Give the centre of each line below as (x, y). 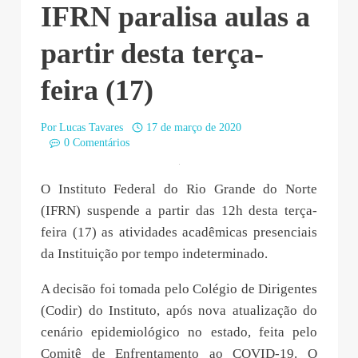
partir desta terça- (152, 54)
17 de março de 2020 (193, 128)
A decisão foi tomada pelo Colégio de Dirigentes (179, 332)
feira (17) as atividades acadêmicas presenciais (179, 275)
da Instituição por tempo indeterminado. (154, 296)
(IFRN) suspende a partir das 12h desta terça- (179, 253)
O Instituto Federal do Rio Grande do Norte (179, 232)
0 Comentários (96, 143)
